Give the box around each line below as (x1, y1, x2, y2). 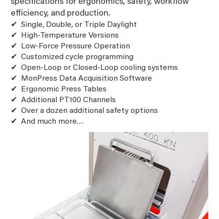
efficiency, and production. (11, 9, 111, 18)
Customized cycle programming (21, 53, 134, 61)
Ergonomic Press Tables (21, 85, 107, 93)
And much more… (21, 117, 84, 126)
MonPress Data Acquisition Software (21, 74, 153, 83)
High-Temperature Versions (21, 31, 119, 40)
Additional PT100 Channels (21, 96, 116, 104)
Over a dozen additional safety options (21, 107, 158, 115)
